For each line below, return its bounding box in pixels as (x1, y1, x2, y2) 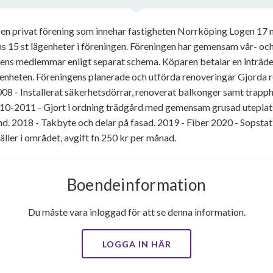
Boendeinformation (66, 175, 207, 194)
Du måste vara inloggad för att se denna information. (27, 206, 246, 218)
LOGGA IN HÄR (102, 239, 171, 249)
